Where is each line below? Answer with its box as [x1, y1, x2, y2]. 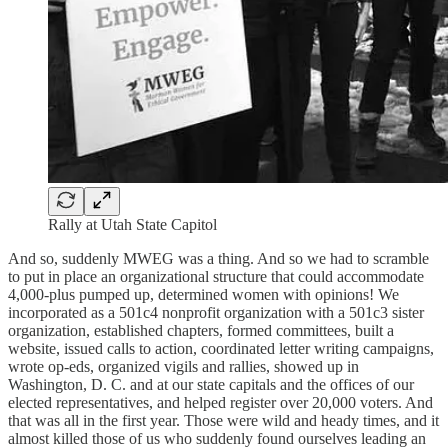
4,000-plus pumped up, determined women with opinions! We [8, 285, 399, 303]
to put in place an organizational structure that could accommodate [8, 267, 424, 285]
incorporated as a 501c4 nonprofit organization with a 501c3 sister [8, 303, 424, 321]
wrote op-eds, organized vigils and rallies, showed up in [8, 357, 359, 375]
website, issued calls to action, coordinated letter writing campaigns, [8, 339, 434, 357]
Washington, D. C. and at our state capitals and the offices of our [8, 375, 414, 393]
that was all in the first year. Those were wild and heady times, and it [8, 411, 439, 429]
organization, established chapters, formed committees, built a [8, 321, 394, 339]
